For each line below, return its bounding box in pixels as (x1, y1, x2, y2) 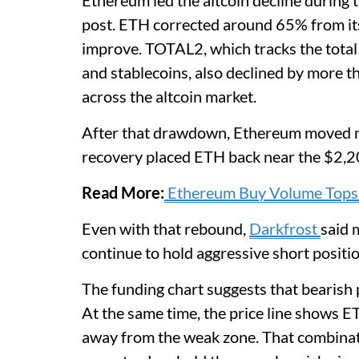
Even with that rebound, (82, 219, 249, 239)
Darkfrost (249, 219, 321, 239)
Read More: (82, 183, 164, 203)
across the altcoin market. (82, 87, 256, 107)
